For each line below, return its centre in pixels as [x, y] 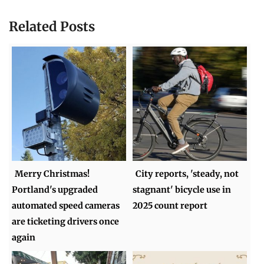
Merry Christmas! [52, 174]
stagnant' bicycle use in [182, 190]
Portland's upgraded [55, 190]
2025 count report [170, 206]
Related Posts [52, 26]
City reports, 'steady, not [187, 174]
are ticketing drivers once [66, 222]
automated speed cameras [66, 206]
